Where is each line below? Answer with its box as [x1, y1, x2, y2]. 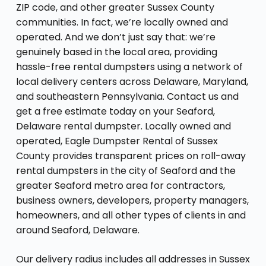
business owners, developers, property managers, [15, 193, 249, 207]
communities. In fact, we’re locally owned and [15, 15, 228, 29]
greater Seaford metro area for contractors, [15, 178, 225, 192]
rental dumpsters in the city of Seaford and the [15, 163, 236, 178]
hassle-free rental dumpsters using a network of [15, 59, 243, 74]
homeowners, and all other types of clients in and [15, 208, 246, 222]
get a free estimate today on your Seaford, [15, 104, 215, 118]
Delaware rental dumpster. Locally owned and [15, 119, 231, 133]
